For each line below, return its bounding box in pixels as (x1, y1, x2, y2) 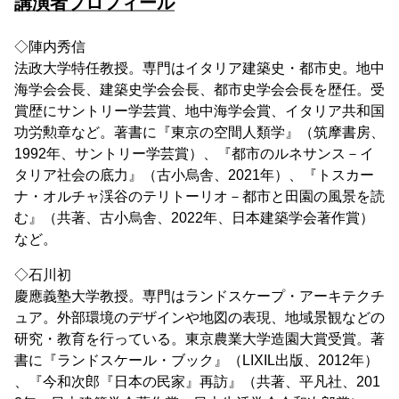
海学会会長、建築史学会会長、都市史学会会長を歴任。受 (14, 82, 385, 97)
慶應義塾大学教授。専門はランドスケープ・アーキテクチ (14, 289, 385, 304)
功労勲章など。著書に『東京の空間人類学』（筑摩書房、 (14, 125, 385, 140)
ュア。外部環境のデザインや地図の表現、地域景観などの (14, 310, 385, 325)
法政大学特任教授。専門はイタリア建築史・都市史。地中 (14, 61, 385, 76)
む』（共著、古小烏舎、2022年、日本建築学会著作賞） (14, 210, 374, 225)
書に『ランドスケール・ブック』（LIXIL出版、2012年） (14, 353, 379, 368)
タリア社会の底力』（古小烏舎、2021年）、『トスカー (14, 167, 374, 183)
